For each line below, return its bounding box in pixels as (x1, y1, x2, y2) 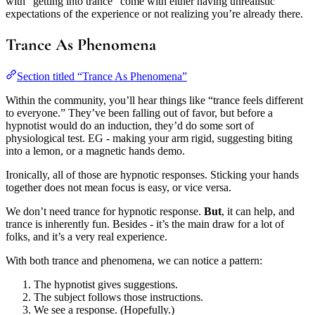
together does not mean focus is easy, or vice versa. (6, 181, 231, 193)
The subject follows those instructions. (34, 290, 203, 303)
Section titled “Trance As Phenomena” (17, 70, 187, 82)
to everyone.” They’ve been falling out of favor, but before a (6, 106, 273, 119)
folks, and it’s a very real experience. (6, 230, 167, 243)
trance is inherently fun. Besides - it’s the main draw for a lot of (6, 217, 284, 230)
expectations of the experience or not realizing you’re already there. (6, 7, 303, 20)
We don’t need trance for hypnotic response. (6, 205, 204, 217)
